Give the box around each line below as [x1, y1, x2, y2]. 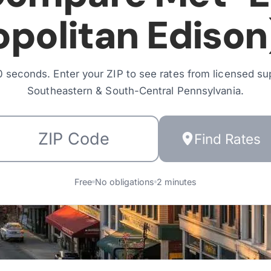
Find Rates [194, 130, 261, 147]
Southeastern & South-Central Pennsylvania [27, 84, 241, 97]
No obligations [94, 177, 154, 187]
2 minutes [157, 177, 197, 187]
